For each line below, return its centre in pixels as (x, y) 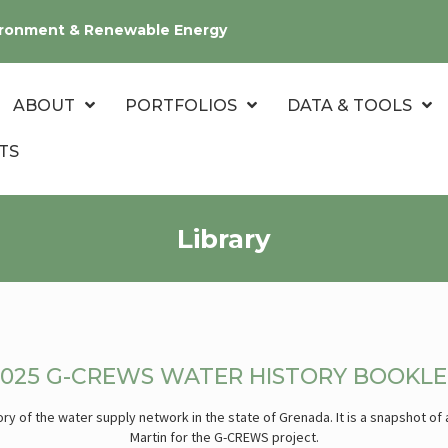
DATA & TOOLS (349, 105)
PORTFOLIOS (181, 105)
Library (224, 238)
